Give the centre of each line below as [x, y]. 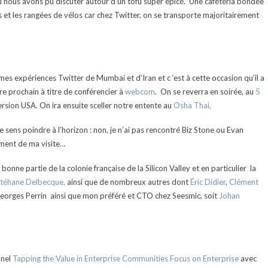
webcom [140, 92]
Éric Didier [208, 182]
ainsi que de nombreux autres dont [128, 182]
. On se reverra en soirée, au [205, 92]
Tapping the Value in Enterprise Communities [90, 258]
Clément [244, 182]
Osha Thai [191, 105]
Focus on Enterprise [203, 258]
